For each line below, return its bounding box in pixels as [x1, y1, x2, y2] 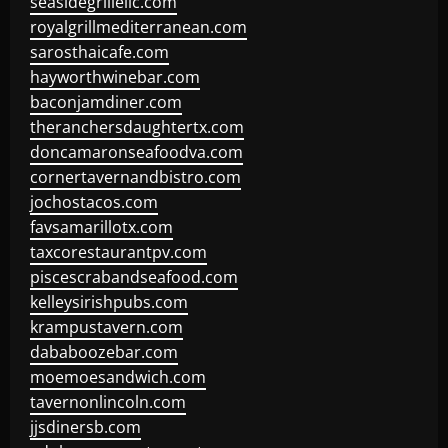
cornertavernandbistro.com [30, 166, 241, 188]
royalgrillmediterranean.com [30, 16, 247, 38]
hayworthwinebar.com [30, 66, 200, 88]
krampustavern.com [30, 316, 183, 338]
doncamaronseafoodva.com [30, 141, 243, 163]
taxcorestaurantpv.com [30, 241, 207, 263]
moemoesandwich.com [30, 366, 206, 388]
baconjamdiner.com [30, 91, 182, 113]
